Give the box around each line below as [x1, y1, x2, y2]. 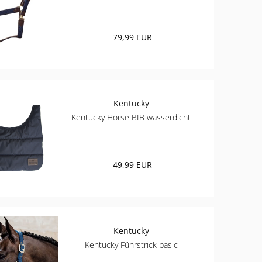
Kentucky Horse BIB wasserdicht [71, 112, 191, 123]
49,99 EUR [112, 159, 152, 171]
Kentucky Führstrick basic [84, 239, 178, 251]
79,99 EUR [112, 32, 152, 43]
